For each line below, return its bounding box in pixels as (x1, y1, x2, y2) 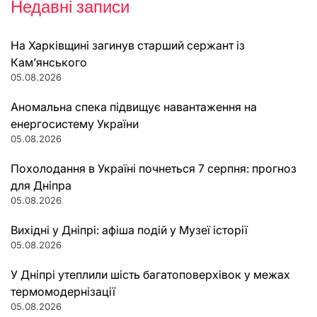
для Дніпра (11, 178, 71, 192)
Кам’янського (11, 54, 87, 69)
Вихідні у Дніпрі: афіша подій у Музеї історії (11, 222, 248, 237)
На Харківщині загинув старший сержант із (11, 38, 245, 52)
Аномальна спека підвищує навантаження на (11, 99, 257, 114)
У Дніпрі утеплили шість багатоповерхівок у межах (11, 267, 290, 282)
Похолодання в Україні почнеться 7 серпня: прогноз (11, 161, 296, 175)
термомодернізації (11, 284, 115, 299)
